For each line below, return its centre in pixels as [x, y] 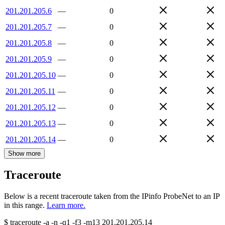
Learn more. [66, 205]
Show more [24, 153]
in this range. [24, 205]
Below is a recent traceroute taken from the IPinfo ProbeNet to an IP [112, 196]
